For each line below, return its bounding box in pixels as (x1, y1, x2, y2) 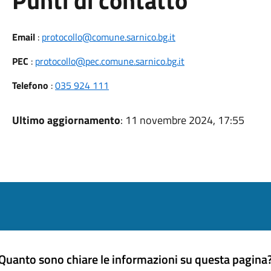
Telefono (11, 78, 48, 93)
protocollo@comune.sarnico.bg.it (41, 30, 175, 44)
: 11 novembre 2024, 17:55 (120, 112, 244, 128)
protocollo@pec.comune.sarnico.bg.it (34, 54, 184, 68)
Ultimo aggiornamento (11, 112, 120, 128)
